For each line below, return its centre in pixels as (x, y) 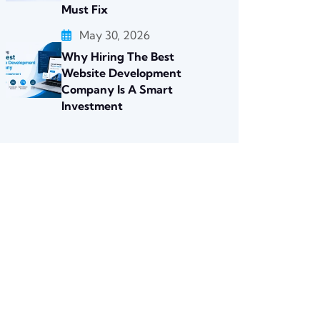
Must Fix (85, 9)
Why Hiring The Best (118, 56)
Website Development (121, 73)
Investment (92, 106)
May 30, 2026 (115, 35)
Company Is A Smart (117, 89)
